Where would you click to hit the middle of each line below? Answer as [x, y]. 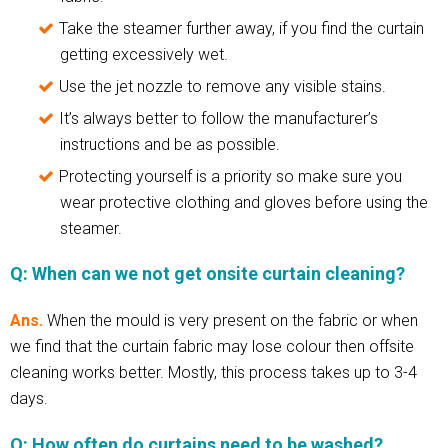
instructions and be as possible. [170, 144]
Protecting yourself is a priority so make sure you [230, 176]
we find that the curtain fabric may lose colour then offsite [212, 346]
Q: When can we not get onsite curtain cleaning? [207, 273]
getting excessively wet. [144, 54]
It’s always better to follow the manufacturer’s [218, 118]
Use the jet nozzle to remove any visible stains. [222, 86]
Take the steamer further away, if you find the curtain [241, 28]
